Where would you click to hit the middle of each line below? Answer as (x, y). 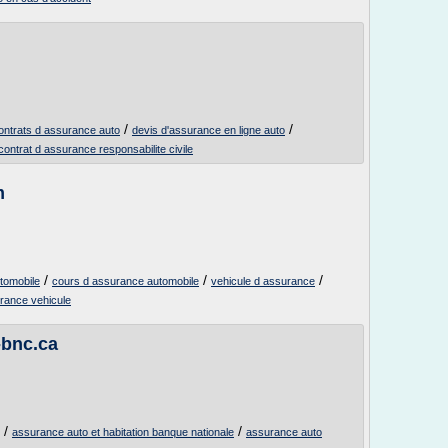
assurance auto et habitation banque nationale (123, 432)
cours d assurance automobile (125, 281)
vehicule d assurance (263, 281)
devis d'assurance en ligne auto (208, 130)
